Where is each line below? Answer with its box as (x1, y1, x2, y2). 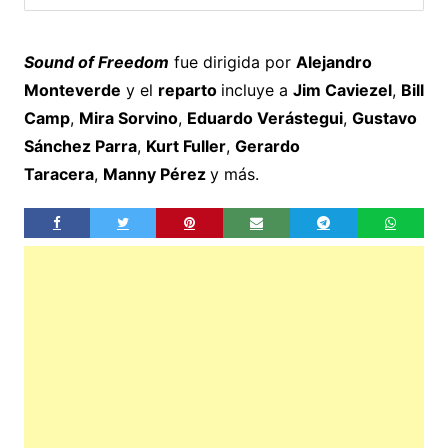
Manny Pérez (102, 163, 210, 184)
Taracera (23, 163, 94, 184)
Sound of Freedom (23, 51, 169, 72)
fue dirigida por (168, 51, 296, 72)
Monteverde (23, 79, 121, 100)
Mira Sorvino (78, 107, 178, 128)
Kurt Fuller (145, 135, 226, 156)
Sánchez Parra (23, 135, 137, 156)
